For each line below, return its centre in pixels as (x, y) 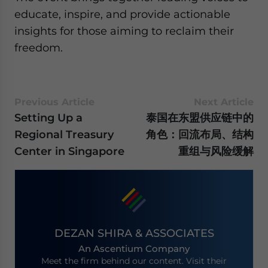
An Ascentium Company (134, 248)
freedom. (39, 48)
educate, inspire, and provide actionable (122, 14)
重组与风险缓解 (216, 151)
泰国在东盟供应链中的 (200, 118)
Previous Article (54, 102)
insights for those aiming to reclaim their (124, 31)
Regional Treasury (64, 134)
